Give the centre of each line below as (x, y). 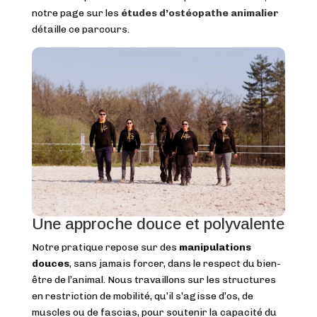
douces (50, 264)
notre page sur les (76, 13)
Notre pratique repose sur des (105, 248)
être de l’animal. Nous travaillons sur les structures (154, 280)
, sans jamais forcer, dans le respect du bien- (175, 264)
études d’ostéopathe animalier (200, 13)
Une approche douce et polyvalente (158, 224)
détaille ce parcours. (80, 30)
